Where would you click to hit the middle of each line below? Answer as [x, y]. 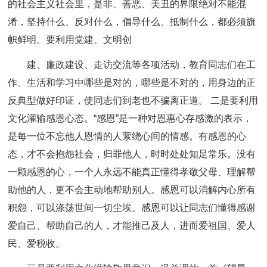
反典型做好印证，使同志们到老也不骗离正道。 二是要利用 [133, 100]
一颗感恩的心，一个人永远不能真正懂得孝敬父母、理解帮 [132, 172]
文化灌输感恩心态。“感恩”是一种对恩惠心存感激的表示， [130, 118]
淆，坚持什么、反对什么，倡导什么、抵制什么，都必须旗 [132, 22]
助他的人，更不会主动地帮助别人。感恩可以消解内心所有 [132, 190]
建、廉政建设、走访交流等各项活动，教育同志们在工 [142, 65]
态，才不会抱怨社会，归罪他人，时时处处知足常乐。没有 [132, 154]
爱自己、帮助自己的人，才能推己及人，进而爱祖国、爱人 [132, 226]
